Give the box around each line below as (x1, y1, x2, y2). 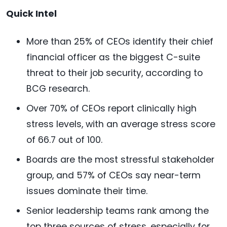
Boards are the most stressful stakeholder (26, 154, 214, 166)
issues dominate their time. (26, 185, 147, 198)
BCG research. (26, 83, 90, 95)
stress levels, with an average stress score (26, 118, 215, 131)
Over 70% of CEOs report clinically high (26, 102, 197, 115)
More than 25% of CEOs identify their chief (26, 35, 213, 48)
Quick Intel (6, 8, 57, 20)
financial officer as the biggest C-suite (26, 51, 200, 64)
